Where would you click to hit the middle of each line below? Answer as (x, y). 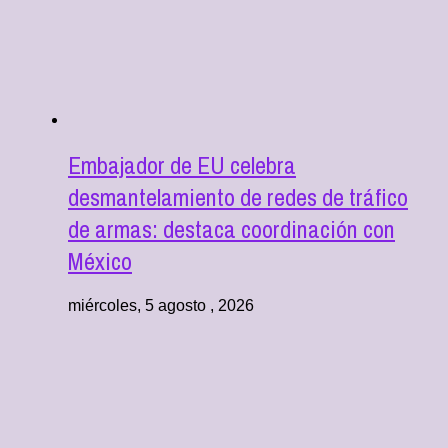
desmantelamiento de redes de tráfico (238, 197)
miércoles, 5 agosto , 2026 (161, 306)
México (100, 261)
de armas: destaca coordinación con (231, 229)
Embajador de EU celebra (182, 165)
